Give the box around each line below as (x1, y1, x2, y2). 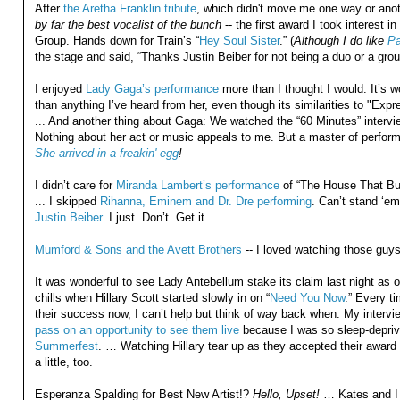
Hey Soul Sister (198, 33, 279, 47)
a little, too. (34, 354, 93, 369)
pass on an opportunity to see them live (34, 322, 239, 337)
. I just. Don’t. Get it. (101, 210, 208, 224)
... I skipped (34, 194, 100, 208)
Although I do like (293, 33, 387, 47)
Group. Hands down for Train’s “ (34, 33, 199, 47)
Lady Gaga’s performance (85, 81, 219, 96)
